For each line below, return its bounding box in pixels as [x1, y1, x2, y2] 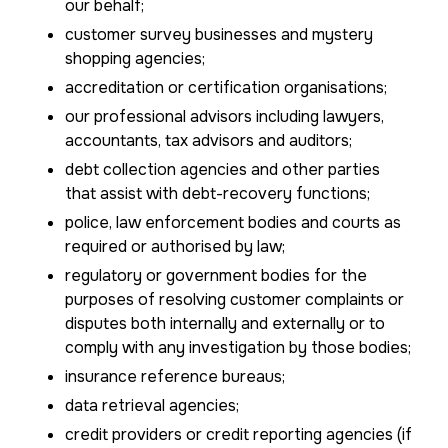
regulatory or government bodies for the [65, 265, 367, 286]
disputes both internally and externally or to [65, 313, 385, 334]
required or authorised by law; [65, 236, 285, 257]
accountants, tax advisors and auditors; [65, 130, 352, 151]
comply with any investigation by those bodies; [65, 337, 411, 358]
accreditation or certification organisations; [65, 77, 387, 98]
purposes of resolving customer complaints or [65, 289, 404, 310]
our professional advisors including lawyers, [65, 106, 384, 127]
